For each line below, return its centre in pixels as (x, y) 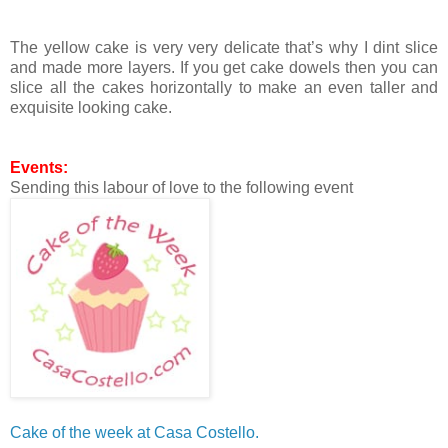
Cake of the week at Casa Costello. (136, 433)
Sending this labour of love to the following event (181, 188)
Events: (39, 168)
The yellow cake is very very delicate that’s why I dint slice (224, 48)
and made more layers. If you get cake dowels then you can (224, 68)
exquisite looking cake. (91, 108)
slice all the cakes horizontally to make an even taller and (224, 88)
